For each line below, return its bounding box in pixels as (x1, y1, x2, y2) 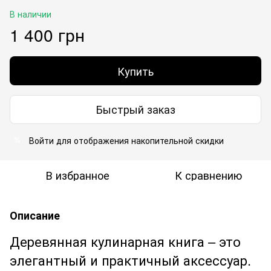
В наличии (10, 7, 51, 20)
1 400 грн (10, 22, 85, 47)
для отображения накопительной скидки (54, 134, 224, 146)
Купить (117, 62, 154, 79)
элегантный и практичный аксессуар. (10, 250, 251, 269)
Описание (10, 207, 60, 223)
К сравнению (174, 166, 242, 183)
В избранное (45, 166, 109, 183)
